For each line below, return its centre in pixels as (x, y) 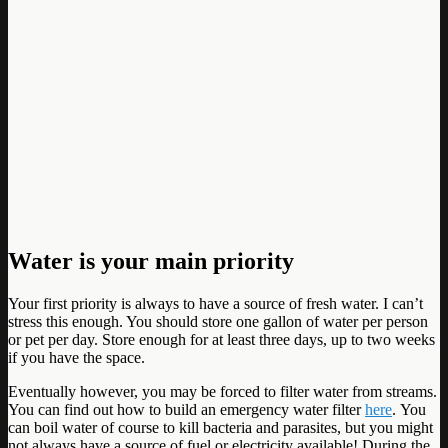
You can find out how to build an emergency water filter (186, 409)
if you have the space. (76, 357)
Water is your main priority (151, 260)
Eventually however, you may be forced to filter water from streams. (222, 391)
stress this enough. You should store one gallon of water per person (218, 321)
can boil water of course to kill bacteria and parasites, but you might (220, 427)
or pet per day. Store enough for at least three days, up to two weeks (221, 339)
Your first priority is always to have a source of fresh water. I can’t (215, 303)
